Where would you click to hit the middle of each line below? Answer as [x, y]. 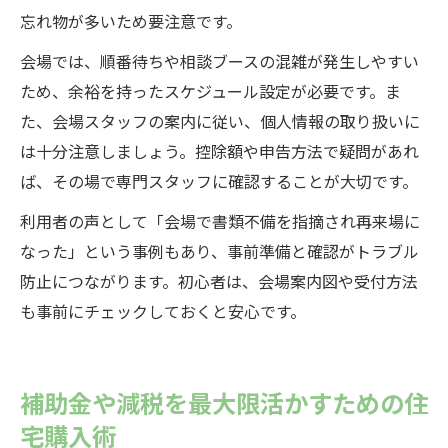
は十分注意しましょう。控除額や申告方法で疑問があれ [219, 151]
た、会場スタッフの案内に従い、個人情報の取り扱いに [220, 121]
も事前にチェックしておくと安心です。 [163, 311]
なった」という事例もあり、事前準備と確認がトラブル [219, 251]
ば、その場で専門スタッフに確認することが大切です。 [219, 181]
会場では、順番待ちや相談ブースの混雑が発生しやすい [219, 61]
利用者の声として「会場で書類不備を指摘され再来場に [220, 221]
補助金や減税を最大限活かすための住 [224, 402]
